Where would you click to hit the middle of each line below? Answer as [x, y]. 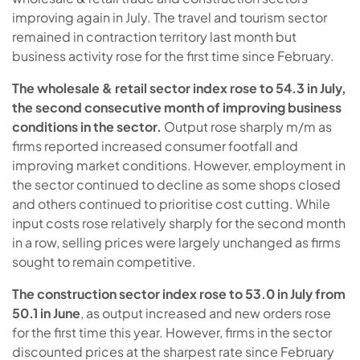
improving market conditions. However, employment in [179, 165]
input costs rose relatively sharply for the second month [179, 223]
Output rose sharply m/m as [247, 126]
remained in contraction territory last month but [154, 36]
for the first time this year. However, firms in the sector [172, 332]
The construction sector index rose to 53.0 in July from [179, 293]
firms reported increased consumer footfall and [155, 145]
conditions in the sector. [87, 126]
